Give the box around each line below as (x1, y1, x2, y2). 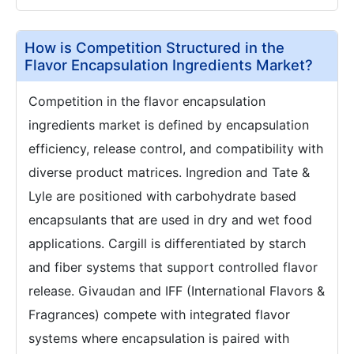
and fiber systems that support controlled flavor (28, 258, 318, 275)
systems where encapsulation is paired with (28, 330, 289, 346)
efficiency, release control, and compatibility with (28, 140, 323, 156)
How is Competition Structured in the (24, 38, 284, 56)
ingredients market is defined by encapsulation (28, 116, 309, 133)
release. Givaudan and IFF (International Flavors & (28, 282, 325, 299)
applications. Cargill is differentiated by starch (28, 235, 306, 251)
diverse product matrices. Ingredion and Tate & (28, 164, 310, 180)
